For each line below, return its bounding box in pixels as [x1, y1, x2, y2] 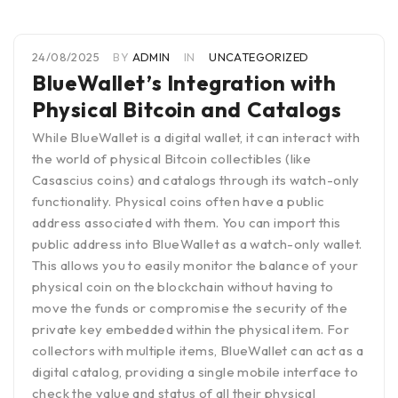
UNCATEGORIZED [209, 50, 309, 65]
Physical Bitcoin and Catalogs [32, 96, 342, 123]
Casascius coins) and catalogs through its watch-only [32, 171, 360, 189]
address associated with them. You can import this [32, 214, 341, 232]
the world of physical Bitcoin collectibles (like [32, 150, 312, 168]
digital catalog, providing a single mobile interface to [32, 363, 358, 381]
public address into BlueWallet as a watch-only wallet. [32, 235, 362, 253]
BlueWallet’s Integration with [32, 69, 337, 97]
